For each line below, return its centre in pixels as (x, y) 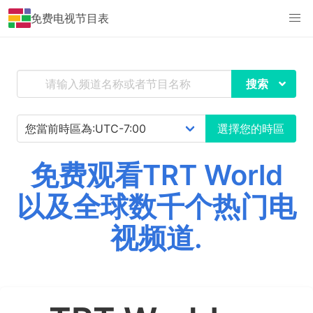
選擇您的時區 (251, 129)
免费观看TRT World (156, 175)
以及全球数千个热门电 (156, 206)
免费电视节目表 (70, 18)
